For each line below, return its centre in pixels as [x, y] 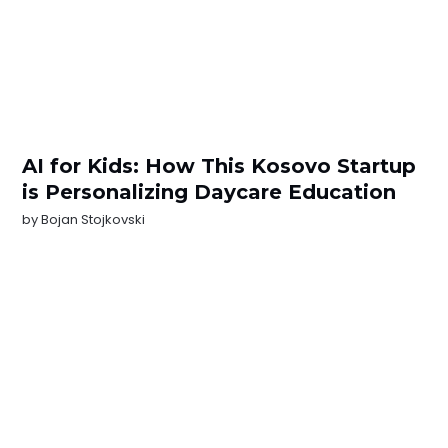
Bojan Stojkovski [93, 220]
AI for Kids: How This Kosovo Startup [219, 166]
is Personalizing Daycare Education [209, 192]
